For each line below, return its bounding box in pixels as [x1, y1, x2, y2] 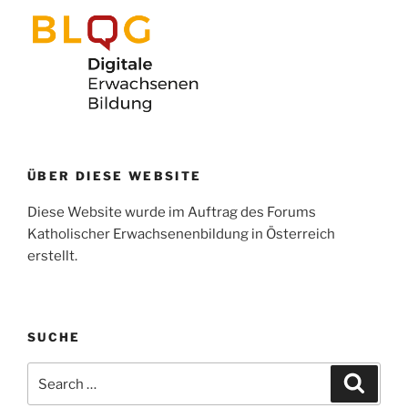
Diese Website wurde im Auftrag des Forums [27, 204, 316, 221]
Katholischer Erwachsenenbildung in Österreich [27, 226, 335, 243]
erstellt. [27, 248, 77, 265]
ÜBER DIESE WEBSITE [27, 168, 202, 183]
